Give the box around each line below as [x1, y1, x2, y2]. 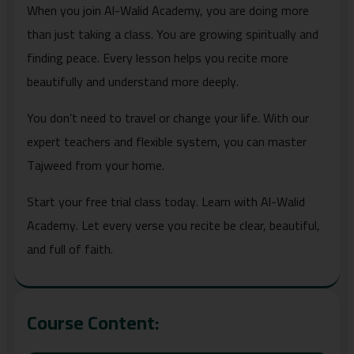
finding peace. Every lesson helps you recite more [27, 45, 288, 70]
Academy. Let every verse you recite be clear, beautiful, [27, 213, 320, 237]
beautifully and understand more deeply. [27, 69, 239, 93]
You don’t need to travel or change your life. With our [27, 105, 309, 130]
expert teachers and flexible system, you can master [27, 129, 307, 153]
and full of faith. [27, 236, 113, 261]
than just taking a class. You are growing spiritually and [27, 21, 318, 46]
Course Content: [27, 304, 160, 341]
